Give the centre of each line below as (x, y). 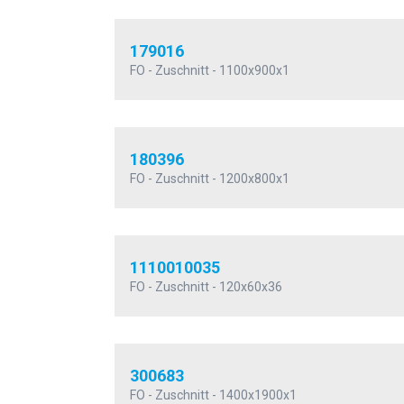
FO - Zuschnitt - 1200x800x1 (210, 179)
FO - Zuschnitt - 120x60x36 (206, 287)
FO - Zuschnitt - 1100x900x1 (210, 71)
